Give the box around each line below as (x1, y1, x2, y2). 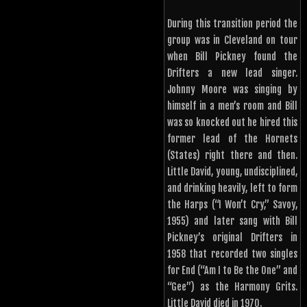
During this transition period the (167, 18, 297, 30)
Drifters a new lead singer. (167, 67, 297, 79)
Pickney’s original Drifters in (167, 232, 297, 244)
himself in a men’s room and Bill (167, 100, 297, 112)
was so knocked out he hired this (167, 116, 297, 129)
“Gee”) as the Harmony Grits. (167, 281, 297, 293)
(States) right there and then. (167, 149, 297, 162)
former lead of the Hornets (167, 133, 297, 145)
